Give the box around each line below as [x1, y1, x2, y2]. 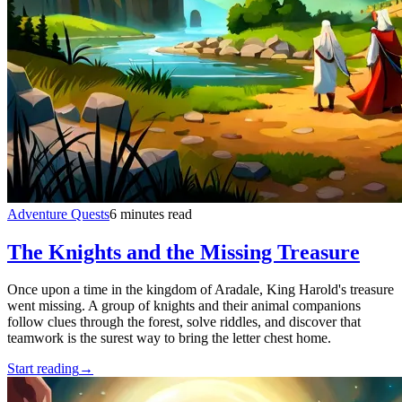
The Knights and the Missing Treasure [7, 240, 360, 264]
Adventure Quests [7, 205, 109, 222]
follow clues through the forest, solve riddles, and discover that [7, 314, 361, 330]
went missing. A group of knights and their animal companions [7, 298, 361, 314]
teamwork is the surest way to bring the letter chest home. [7, 330, 331, 346]
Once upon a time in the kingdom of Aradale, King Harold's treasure [7, 282, 394, 298]
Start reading [7, 361, 79, 377]
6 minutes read [109, 205, 192, 222]
